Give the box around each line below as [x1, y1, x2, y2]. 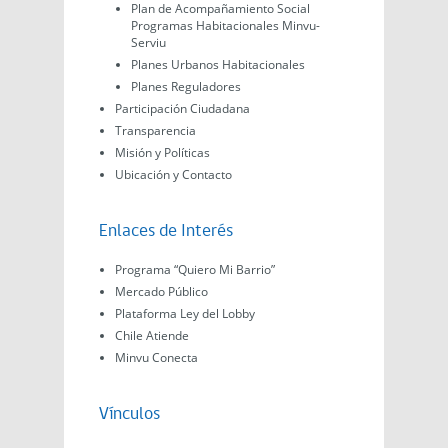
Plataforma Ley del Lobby [115, 305, 255, 323]
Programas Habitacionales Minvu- [131, 17, 320, 35]
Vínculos [99, 405, 160, 425]
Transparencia [115, 122, 196, 140]
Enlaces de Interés [99, 222, 233, 242]
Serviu [131, 34, 166, 52]
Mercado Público [115, 283, 208, 301]
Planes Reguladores [131, 78, 241, 96]
